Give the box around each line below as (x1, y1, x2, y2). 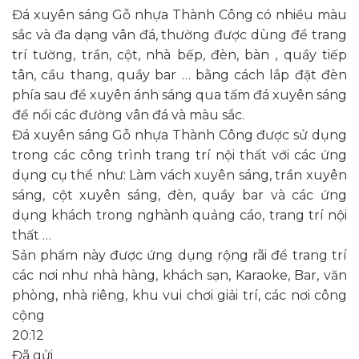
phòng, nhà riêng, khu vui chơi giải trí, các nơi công (12, 287, 347, 303)
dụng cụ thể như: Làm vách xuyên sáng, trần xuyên (12, 167, 347, 183)
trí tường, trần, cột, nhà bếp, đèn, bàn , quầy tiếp (12, 46, 347, 63)
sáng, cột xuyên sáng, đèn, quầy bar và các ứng (12, 187, 347, 203)
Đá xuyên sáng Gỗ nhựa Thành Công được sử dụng (12, 127, 347, 143)
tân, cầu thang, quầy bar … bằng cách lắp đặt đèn (12, 67, 347, 83)
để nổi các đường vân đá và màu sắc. (12, 107, 244, 123)
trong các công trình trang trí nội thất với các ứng (12, 147, 347, 163)
